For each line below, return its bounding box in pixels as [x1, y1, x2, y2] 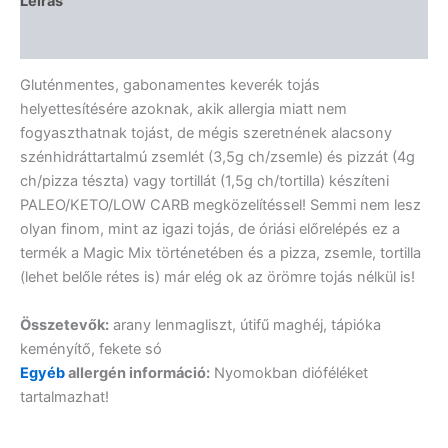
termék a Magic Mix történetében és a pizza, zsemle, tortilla [20, 244, 421, 263]
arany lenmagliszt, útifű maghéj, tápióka [109, 315, 381, 334]
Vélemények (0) [20, 30, 134, 49]
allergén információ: [65, 363, 210, 382]
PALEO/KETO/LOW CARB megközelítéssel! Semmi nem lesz [20, 196, 421, 215]
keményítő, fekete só [20, 339, 162, 358]
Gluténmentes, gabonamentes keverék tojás [20, 76, 320, 95]
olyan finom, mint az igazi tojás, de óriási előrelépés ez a [20, 220, 400, 239]
